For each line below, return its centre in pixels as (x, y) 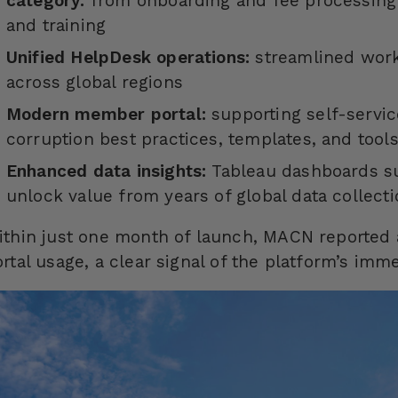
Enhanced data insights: (109, 171)
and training (56, 26)
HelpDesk (111, 58)
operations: (203, 58)
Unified (38, 58)
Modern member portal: (109, 115)
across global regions (94, 83)
